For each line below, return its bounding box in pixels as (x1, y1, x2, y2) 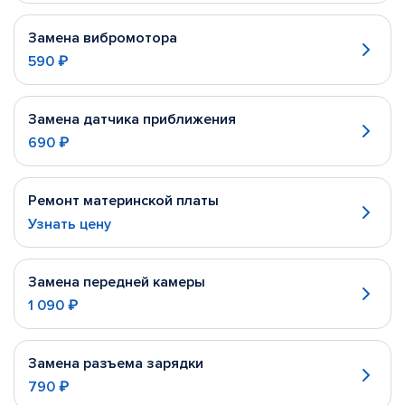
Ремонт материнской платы (28, 192, 219, 210)
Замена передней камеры (28, 273, 205, 291)
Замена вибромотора (28, 29, 177, 47)
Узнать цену (28, 215, 111, 233)
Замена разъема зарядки (28, 354, 203, 372)
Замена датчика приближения (28, 110, 236, 128)
